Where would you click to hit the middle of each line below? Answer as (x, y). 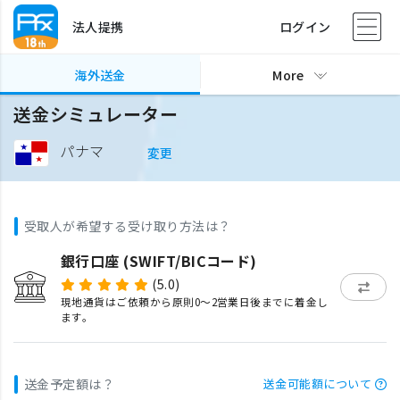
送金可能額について (317, 383)
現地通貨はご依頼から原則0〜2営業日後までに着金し (194, 301)
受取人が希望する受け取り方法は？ (128, 226)
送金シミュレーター (96, 114)
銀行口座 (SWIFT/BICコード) (158, 261)
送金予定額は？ (70, 384)
